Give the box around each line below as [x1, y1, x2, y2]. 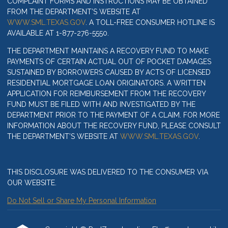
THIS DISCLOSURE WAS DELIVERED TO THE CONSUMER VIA [7, 168, 208, 177]
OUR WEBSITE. [7, 179, 56, 187]
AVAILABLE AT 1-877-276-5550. [7, 29, 109, 38]
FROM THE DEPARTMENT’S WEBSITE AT [7, 8, 140, 16]
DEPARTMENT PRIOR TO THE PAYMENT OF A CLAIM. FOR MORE [7, 111, 220, 120]
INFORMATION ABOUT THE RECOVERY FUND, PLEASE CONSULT [7, 122, 221, 130]
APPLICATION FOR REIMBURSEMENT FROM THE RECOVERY [7, 90, 206, 98]
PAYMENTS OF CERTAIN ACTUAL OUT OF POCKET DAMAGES [7, 58, 211, 66]
